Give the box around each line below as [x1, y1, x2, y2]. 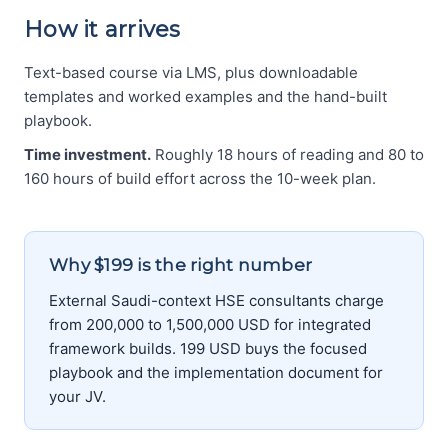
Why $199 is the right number [49, 255, 312, 276]
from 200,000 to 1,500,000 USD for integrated [49, 315, 371, 335]
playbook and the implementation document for [49, 363, 383, 383]
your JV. [49, 387, 106, 407]
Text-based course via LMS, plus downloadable [24, 63, 358, 83]
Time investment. [24, 145, 151, 165]
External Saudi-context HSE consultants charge [49, 291, 384, 311]
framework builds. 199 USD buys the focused [49, 339, 367, 359]
